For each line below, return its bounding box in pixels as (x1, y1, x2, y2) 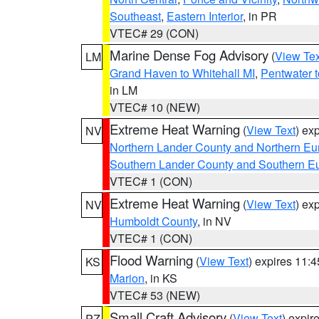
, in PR (243, 8, 277, 24)
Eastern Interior (167, 8, 243, 24)
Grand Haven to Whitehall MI (110, 65, 255, 81)
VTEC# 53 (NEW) (110, 287, 200, 303)
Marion (110, 270, 145, 286)
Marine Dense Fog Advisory (110, 46, 268, 64)
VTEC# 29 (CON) (110, 25, 199, 41)
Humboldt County (110, 213, 197, 229)
